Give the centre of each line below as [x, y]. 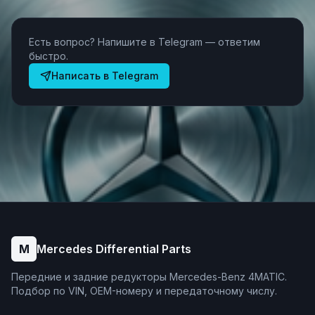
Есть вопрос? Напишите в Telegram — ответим [144, 42]
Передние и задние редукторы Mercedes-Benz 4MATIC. [149, 277]
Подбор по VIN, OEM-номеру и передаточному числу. [144, 291]
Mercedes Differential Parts [114, 249]
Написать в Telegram [105, 76]
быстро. [49, 56]
